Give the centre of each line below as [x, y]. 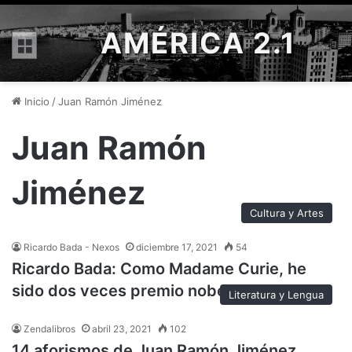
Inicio [35, 101]
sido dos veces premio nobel [121, 291]
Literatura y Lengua [276, 295]
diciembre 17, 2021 [177, 247]
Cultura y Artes [287, 213]
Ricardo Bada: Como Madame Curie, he [159, 269]
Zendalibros [49, 329]
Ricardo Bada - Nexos [71, 247]
